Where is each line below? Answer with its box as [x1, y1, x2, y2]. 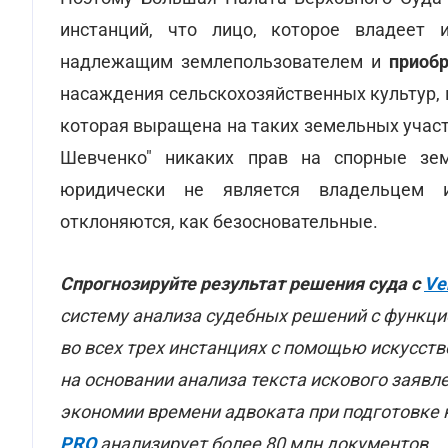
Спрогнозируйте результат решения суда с [60, 273, 424, 294]
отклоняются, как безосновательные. [60, 211, 378, 232]
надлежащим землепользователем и [60, 51, 390, 72]
